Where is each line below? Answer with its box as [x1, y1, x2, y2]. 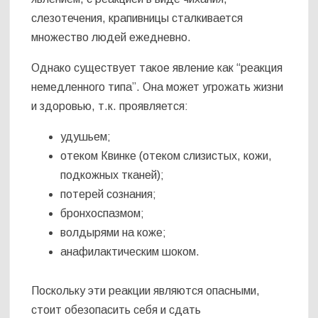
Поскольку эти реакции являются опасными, [31, 285, 261, 297]
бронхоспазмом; [60, 207, 145, 220]
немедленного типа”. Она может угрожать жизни [31, 81, 284, 94]
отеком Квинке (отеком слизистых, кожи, [60, 150, 273, 163]
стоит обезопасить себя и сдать [31, 304, 202, 317]
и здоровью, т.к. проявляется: [31, 100, 189, 113]
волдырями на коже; [60, 226, 167, 239]
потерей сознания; [60, 188, 157, 201]
